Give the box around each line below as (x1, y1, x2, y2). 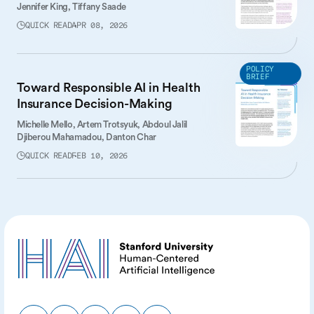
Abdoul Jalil (142, 118, 187, 130)
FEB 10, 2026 (71, 151, 128, 161)
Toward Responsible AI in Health (17, 78, 200, 95)
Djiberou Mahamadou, (17, 130, 107, 143)
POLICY (246, 65, 275, 74)
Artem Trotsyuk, (76, 118, 142, 130)
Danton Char (106, 130, 156, 143)
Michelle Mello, (17, 118, 77, 130)
